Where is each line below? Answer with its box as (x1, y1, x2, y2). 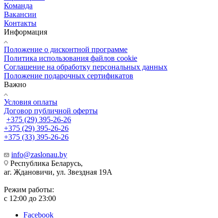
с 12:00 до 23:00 (4, 194, 56, 202)
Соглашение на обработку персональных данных (4, 62, 167, 71)
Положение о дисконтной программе (4, 45, 127, 54)
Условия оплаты (4, 97, 57, 106)
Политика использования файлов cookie (4, 54, 137, 62)
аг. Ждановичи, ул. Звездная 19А (4, 167, 112, 176)
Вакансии (4, 10, 36, 18)
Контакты (4, 18, 36, 27)
